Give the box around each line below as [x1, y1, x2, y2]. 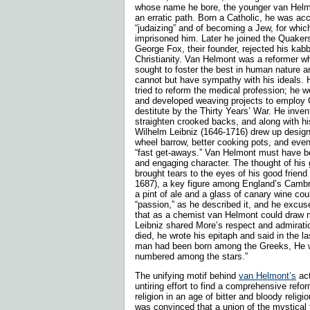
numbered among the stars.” [135, 250, 253, 262]
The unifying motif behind [135, 270, 239, 281]
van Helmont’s [239, 270, 296, 281]
